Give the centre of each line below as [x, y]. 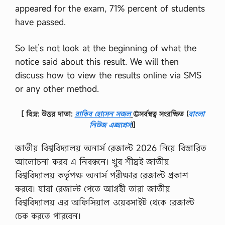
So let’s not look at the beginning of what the [106, 48]
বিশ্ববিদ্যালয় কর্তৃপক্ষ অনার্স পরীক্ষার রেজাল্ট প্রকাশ [102, 175]
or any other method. [57, 89]
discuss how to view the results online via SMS [108, 75]
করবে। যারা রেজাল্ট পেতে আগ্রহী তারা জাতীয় [93, 188]
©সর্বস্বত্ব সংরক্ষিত [158, 114]
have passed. [40, 22]
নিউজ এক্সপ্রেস [110, 125]
